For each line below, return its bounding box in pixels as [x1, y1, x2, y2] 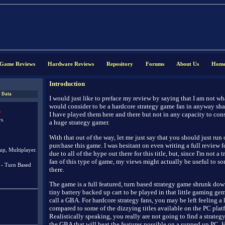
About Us [176, 61, 199, 67]
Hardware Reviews [47, 61, 94, 67]
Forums [145, 61, 164, 67]
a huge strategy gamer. [49, 119, 109, 127]
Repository [106, 61, 133, 67]
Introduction [49, 80, 85, 87]
